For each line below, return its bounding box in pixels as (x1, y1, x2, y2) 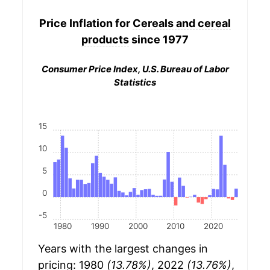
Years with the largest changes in (38, 242, 208, 256)
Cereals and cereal (133, 16, 231, 30)
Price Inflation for (39, 16, 133, 30)
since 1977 (129, 33, 189, 46)
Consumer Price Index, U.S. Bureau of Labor (41, 63, 229, 75)
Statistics (114, 77, 156, 88)
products (81, 33, 129, 46)
